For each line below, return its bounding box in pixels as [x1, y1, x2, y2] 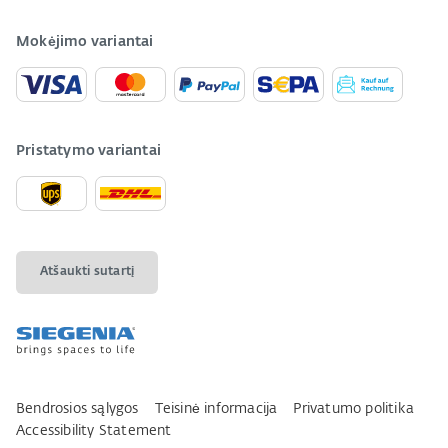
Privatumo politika [293, 402, 415, 416]
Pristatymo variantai [16, 144, 161, 158]
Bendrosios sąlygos [16, 402, 139, 416]
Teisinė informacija [154, 402, 278, 416]
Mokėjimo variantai [16, 35, 154, 49]
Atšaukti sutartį [40, 266, 135, 278]
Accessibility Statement [16, 424, 172, 438]
